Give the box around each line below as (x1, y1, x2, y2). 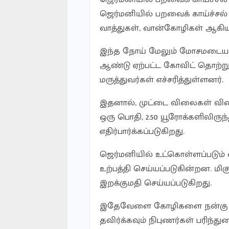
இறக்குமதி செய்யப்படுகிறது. (100, 176, 212, 191)
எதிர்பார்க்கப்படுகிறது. (100, 124, 185, 139)
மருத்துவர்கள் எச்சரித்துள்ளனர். (100, 73, 223, 87)
